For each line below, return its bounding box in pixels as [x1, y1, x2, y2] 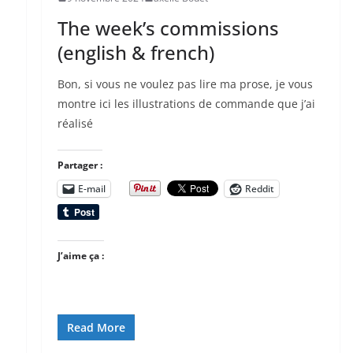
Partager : [57, 158, 102, 172]
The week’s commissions [57, 14, 279, 41]
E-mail [77, 181, 106, 195]
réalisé [57, 115, 93, 131]
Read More [66, 319, 125, 335]
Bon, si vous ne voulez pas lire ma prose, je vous [57, 76, 313, 91]
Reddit [244, 181, 274, 195]
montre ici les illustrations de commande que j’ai [57, 95, 315, 111]
